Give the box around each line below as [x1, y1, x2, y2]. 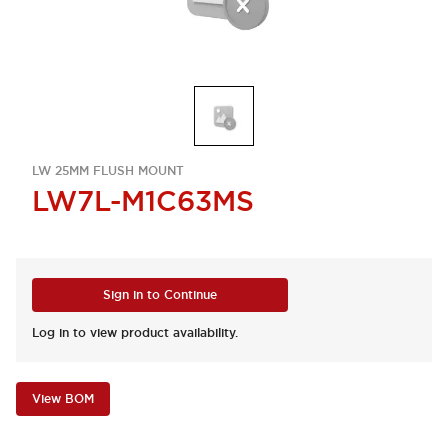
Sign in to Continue [103, 287, 217, 303]
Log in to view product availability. [32, 325, 238, 341]
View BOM [32, 391, 94, 407]
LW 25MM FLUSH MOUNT [32, 163, 184, 179]
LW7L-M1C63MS [32, 183, 254, 219]
